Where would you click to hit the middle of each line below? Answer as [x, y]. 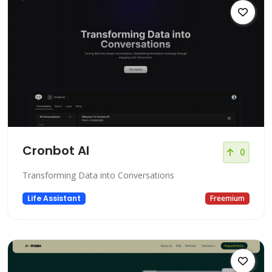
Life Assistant [54, 199]
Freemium [228, 199]
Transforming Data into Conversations [98, 175]
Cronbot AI [56, 151]
